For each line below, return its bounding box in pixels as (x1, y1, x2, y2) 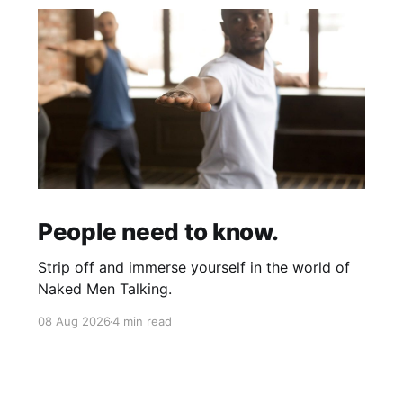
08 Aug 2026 (37, 314, 111, 329)
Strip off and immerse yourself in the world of (37, 258, 350, 277)
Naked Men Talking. (37, 280, 172, 299)
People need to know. (37, 218, 279, 246)
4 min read (112, 314, 172, 329)
